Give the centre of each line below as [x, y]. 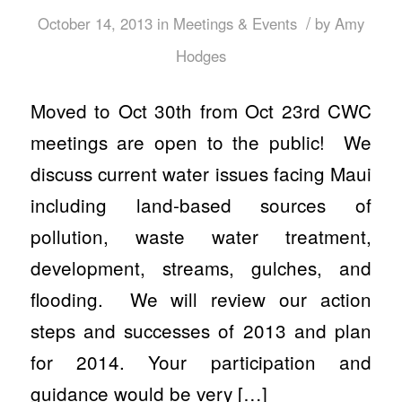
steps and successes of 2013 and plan [201, 330]
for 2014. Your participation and [201, 361]
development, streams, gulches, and [201, 267]
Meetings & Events [235, 23]
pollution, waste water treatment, [201, 236]
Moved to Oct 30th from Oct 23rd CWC [201, 110]
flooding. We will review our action [201, 298]
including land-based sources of [201, 204]
